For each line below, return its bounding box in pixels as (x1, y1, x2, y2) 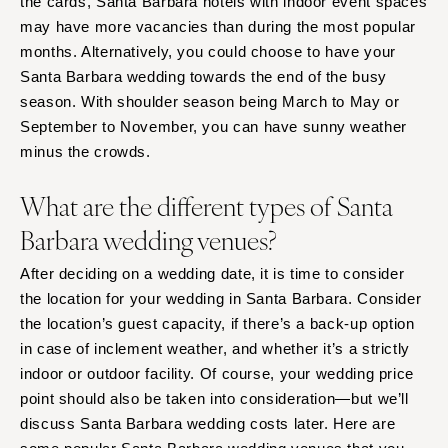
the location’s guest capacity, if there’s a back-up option (20, 315, 415, 333)
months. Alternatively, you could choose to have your (20, 42, 396, 60)
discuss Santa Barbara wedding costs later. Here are (20, 415, 396, 433)
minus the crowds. (20, 142, 151, 160)
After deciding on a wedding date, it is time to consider (20, 265, 405, 283)
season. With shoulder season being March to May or (20, 92, 400, 110)
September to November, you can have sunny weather (20, 117, 407, 135)
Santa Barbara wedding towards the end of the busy (20, 67, 387, 85)
